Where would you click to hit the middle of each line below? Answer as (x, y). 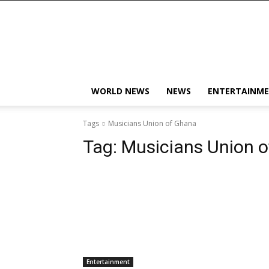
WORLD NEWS (120, 91)
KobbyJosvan (210, 23)
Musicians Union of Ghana (152, 123)
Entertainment (108, 262)
